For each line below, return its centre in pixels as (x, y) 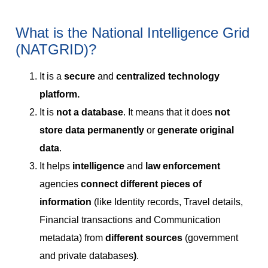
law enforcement (183, 166)
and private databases (86, 256)
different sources (145, 238)
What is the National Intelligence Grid (133, 33)
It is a (52, 77)
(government (211, 238)
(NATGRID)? (56, 50)
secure (81, 77)
